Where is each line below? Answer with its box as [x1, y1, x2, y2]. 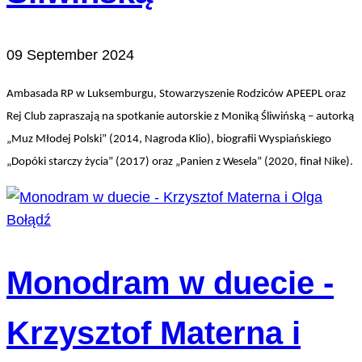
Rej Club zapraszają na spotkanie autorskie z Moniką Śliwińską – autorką [6, 111, 354, 124]
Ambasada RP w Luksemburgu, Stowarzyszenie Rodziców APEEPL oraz [6, 88, 346, 101]
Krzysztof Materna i [6, 315, 301, 351]
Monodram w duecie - [6, 265, 334, 301]
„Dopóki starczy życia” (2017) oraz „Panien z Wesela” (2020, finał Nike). [6, 156, 353, 169]
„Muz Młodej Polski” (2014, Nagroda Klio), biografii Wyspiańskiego [6, 133, 331, 146]
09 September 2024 [6, 47, 134, 64]
